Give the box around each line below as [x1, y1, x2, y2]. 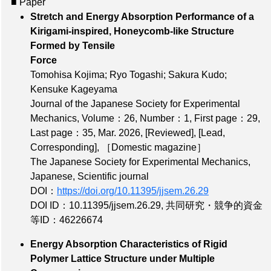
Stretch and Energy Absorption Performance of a [30, 11, 254, 22]
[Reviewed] [145, 128, 194, 139]
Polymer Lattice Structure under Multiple [30, 253, 215, 264]
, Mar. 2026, [93, 128, 145, 139]
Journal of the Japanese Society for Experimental [30, 99, 240, 109]
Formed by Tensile [30, 41, 115, 51]
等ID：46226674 [30, 215, 103, 226]
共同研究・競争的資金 [166, 200, 263, 211]
